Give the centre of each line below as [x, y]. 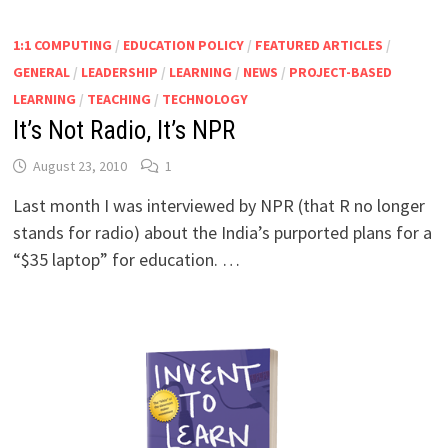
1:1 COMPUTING [62, 44]
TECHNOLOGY [204, 98]
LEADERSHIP [119, 71]
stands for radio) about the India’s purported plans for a [222, 232]
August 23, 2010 [79, 165]
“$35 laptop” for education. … [126, 259]
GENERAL [41, 71]
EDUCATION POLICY [183, 44]
